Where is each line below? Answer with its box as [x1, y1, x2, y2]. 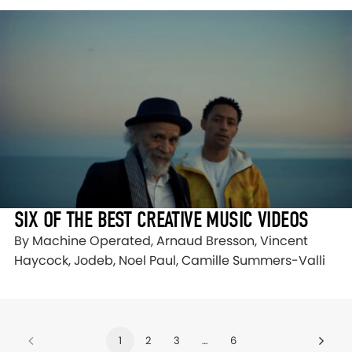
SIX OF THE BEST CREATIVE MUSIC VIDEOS [14, 206, 309, 233]
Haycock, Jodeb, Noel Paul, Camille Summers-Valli [14, 251, 325, 269]
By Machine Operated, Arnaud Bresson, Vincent [14, 231, 308, 250]
